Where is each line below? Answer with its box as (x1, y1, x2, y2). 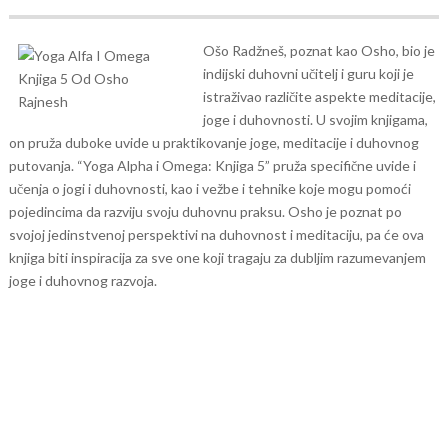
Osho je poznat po (287, 203, 402, 220)
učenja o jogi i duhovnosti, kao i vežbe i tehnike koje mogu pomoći (8, 180, 411, 197)
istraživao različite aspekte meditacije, (202, 88, 436, 105)
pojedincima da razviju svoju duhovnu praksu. (8, 203, 288, 220)
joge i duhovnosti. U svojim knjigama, (202, 111, 428, 128)
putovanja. (8, 157, 77, 174)
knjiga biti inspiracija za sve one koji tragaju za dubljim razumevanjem (8, 249, 426, 266)
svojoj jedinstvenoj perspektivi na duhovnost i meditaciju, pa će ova (8, 226, 424, 243)
